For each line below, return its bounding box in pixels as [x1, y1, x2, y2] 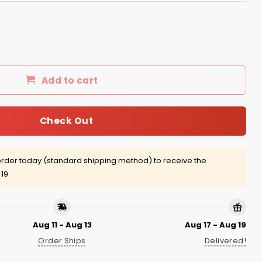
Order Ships [38, 235, 86, 246]
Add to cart [41, 74, 98, 87]
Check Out [39, 115, 94, 127]
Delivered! [205, 235, 246, 246]
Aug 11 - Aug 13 [32, 219, 92, 231]
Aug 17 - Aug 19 [185, 219, 246, 231]
